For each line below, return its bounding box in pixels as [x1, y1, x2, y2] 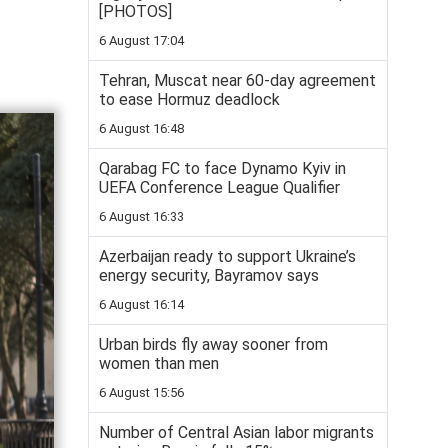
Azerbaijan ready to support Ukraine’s [99, 247, 356, 266]
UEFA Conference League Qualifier [99, 178, 340, 197]
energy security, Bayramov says [99, 266, 319, 285]
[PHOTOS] [99, 2, 172, 21]
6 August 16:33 [99, 209, 184, 224]
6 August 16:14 [99, 297, 184, 312]
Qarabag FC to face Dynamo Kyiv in [99, 159, 346, 178]
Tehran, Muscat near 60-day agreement [99, 71, 376, 90]
